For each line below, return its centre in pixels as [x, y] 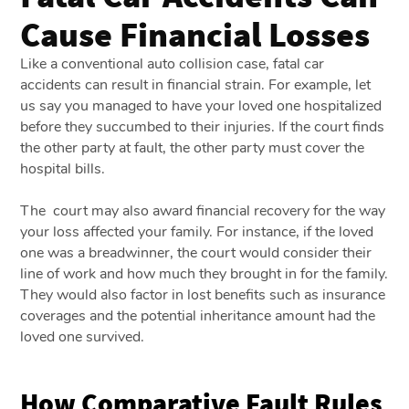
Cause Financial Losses [195, 33]
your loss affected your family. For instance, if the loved [197, 231]
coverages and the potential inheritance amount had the [198, 315]
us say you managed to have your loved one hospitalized [201, 105]
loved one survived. [84, 336]
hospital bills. [65, 168]
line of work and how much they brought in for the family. [204, 273]
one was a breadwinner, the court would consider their [196, 252]
